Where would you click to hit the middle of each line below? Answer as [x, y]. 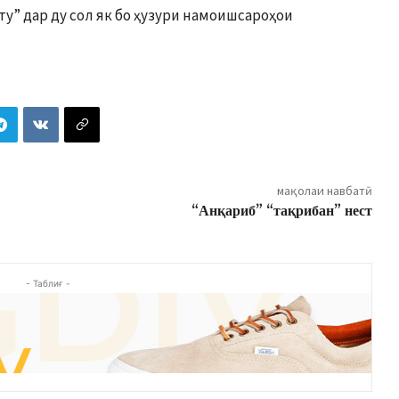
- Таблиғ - [48, 284]
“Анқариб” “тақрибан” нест [281, 212]
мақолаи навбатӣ [324, 191]
